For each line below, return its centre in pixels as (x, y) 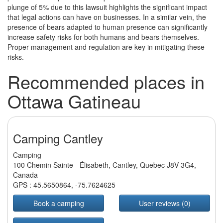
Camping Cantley (58, 138)
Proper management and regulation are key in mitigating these (106, 47)
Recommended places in (106, 82)
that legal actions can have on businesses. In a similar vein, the (107, 17)
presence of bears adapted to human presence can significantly (108, 27)
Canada (25, 175)
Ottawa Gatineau (74, 101)
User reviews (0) (165, 203)
